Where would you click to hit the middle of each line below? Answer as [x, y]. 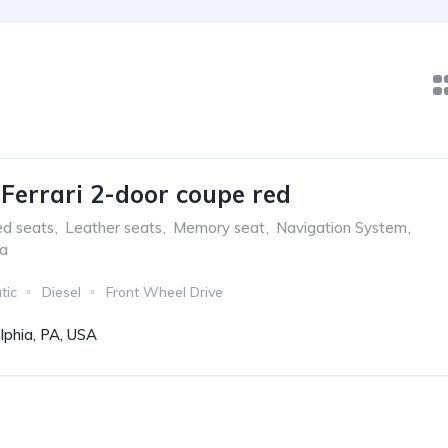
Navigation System [341, 227]
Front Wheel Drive [164, 292]
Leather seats [113, 227]
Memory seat [219, 227]
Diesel [61, 292]
